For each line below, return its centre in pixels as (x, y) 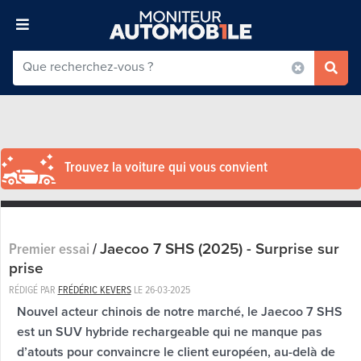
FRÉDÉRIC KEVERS (94, 289)
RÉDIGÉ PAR (33, 289)
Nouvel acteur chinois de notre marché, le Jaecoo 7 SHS (179, 311)
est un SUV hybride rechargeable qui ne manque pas (169, 331)
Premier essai (49, 248)
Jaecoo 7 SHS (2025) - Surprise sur (219, 248)
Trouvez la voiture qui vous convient (166, 166)
